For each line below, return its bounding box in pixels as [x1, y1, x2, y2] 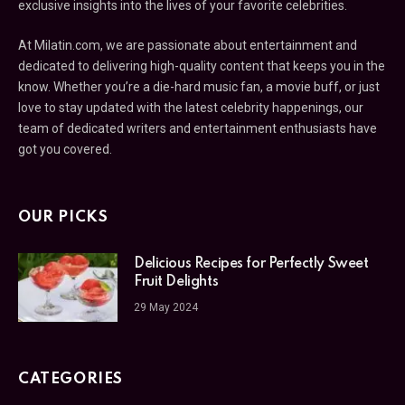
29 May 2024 [134, 300, 198, 314]
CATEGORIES [18, 371, 123, 387]
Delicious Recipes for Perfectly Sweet [134, 256, 369, 271]
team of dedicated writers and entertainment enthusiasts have [18, 120, 377, 136]
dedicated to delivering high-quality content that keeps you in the [18, 58, 385, 73]
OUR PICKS [18, 209, 108, 225]
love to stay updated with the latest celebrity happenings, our [18, 99, 363, 115]
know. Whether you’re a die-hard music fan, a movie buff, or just [18, 79, 380, 94]
